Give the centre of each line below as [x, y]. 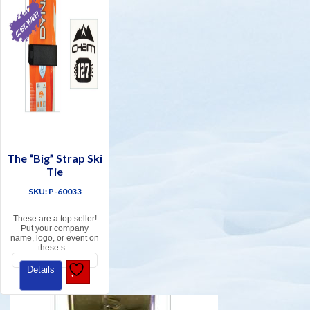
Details [41, 270]
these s [52, 248]
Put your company [55, 229]
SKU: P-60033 [55, 192]
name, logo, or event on [55, 238]
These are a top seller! [55, 219]
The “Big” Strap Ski [55, 158]
